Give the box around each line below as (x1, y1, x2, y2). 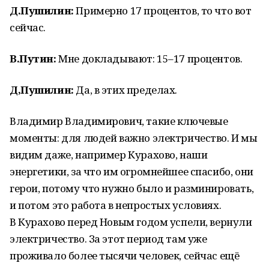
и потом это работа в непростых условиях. (10, 198, 222, 212)
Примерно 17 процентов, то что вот (73, 4, 252, 17)
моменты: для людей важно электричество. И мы (10, 131, 258, 145)
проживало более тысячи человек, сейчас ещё (10, 249, 240, 262)
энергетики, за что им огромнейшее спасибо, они (10, 165, 253, 178)
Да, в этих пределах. (73, 83, 177, 97)
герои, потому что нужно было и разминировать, (10, 181, 254, 195)
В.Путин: (10, 52, 56, 65)
